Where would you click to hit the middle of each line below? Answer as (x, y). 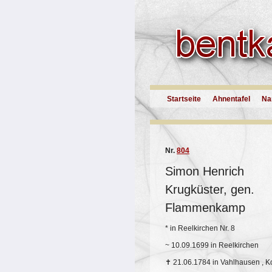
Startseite (184, 99)
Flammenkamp (205, 208)
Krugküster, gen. (210, 189)
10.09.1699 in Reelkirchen (214, 245)
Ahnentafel (231, 99)
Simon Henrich (205, 171)
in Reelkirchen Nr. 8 (202, 228)
